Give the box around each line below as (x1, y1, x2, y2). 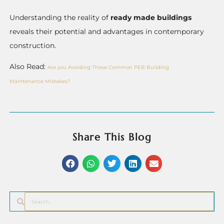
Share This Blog (72, 131, 152, 144)
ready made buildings (110, 12, 192, 22)
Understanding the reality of (9, 12, 111, 22)
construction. (9, 40, 56, 50)
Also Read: (9, 61, 48, 71)
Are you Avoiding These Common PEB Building (47, 64, 169, 70)
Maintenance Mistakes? (9, 78, 71, 84)
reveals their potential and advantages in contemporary (9, 26, 204, 36)
